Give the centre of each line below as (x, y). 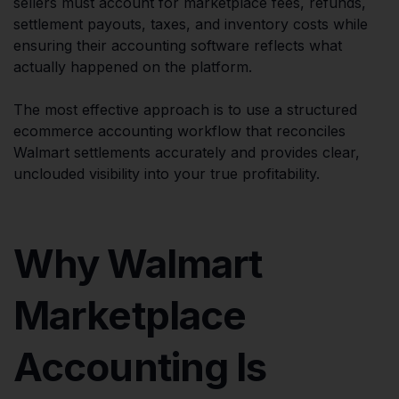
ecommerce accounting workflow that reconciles (179, 130)
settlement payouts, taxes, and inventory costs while (191, 24)
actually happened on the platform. (133, 66)
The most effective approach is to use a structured (185, 109)
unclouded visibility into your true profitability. (167, 173)
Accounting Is (140, 366)
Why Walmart (138, 263)
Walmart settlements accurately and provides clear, (187, 152)
